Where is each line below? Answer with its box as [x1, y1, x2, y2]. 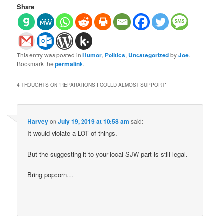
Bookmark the [17, 59, 55, 68]
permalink [55, 59, 83, 69]
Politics [105, 51, 126, 60]
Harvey [27, 117, 49, 126]
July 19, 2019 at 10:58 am [58, 117, 130, 126]
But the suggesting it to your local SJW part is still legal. [27, 149, 188, 159]
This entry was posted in [17, 51, 83, 59]
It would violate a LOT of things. [27, 128, 118, 138]
